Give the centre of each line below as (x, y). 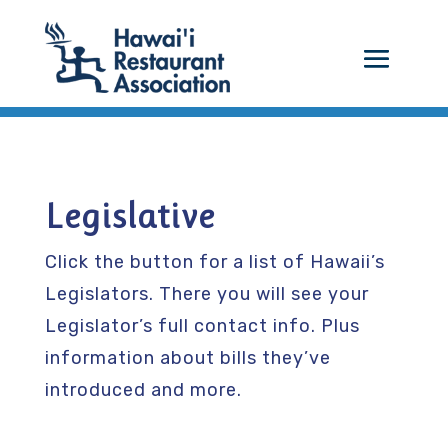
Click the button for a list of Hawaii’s (214, 262)
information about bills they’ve (187, 358)
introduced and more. (143, 390)
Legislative (129, 216)
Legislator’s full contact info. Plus (202, 326)
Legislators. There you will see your (206, 294)
